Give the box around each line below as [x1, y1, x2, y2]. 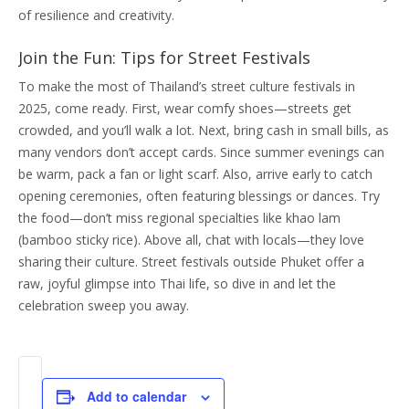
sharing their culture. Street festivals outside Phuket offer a [18, 253, 364, 270]
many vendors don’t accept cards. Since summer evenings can [18, 143, 384, 161]
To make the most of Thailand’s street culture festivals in [18, 78, 355, 95]
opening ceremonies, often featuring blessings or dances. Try [18, 187, 380, 204]
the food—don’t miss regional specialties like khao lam [18, 209, 341, 226]
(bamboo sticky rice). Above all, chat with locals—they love [18, 231, 364, 248]
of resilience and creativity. [18, 6, 174, 24]
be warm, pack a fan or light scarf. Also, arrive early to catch [18, 165, 372, 183]
